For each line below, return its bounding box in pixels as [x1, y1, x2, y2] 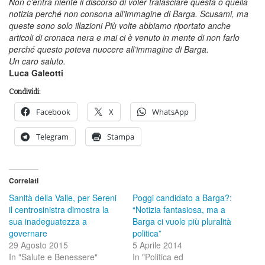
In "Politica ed [132, 250, 183, 263]
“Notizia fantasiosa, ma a [132, 203, 225, 215]
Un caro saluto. [9, 54, 66, 67]
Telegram [36, 131, 69, 142]
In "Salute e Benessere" [9, 250, 98, 263]
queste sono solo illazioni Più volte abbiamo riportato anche [9, 19, 231, 31]
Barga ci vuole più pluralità [132, 215, 231, 227]
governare [9, 227, 47, 239]
